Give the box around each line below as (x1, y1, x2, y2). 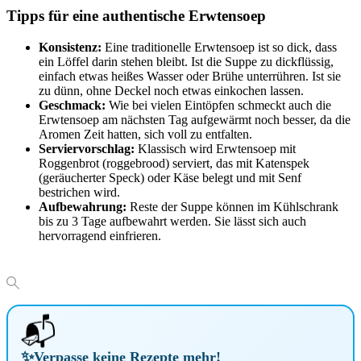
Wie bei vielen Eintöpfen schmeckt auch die (106, 98, 331, 112)
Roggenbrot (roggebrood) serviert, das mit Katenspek (39, 156, 309, 170)
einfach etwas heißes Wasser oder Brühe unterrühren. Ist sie (39, 68, 341, 83)
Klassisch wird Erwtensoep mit (135, 141, 296, 156)
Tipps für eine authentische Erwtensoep (6, 6, 266, 24)
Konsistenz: (39, 39, 102, 54)
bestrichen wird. (39, 185, 120, 199)
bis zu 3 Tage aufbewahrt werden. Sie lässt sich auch (39, 214, 306, 228)
